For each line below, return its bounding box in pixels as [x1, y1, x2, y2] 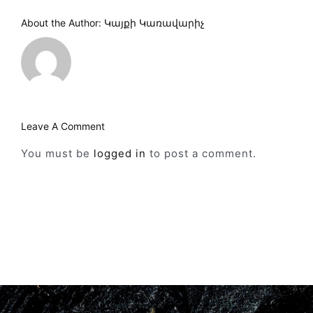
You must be [21, 146, 94, 160]
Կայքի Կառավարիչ [104, 16, 205, 29]
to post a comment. [146, 146, 256, 160]
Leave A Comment [21, 119, 105, 132]
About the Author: [21, 16, 104, 29]
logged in [94, 146, 146, 160]
